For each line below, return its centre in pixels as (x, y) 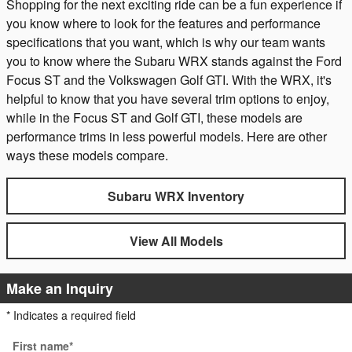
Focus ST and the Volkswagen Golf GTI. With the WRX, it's (169, 79)
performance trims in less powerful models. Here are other (167, 136)
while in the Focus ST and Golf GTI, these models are (154, 117)
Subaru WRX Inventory (176, 196)
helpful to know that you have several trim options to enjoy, (168, 98)
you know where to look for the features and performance (163, 23)
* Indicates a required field (71, 315)
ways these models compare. (87, 155)
